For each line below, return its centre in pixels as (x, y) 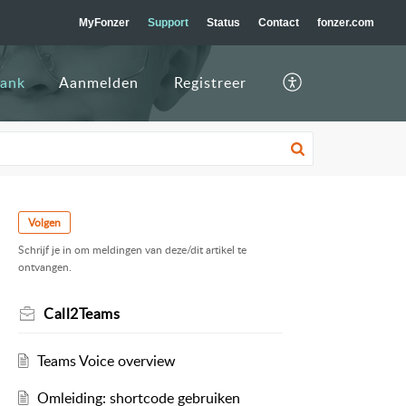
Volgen (44, 222)
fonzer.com (346, 23)
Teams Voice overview (106, 361)
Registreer (210, 83)
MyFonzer (104, 23)
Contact (279, 23)
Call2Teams (82, 314)
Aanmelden (98, 83)
